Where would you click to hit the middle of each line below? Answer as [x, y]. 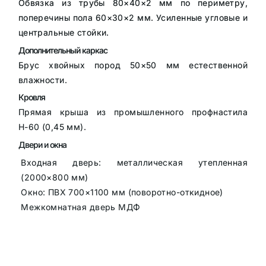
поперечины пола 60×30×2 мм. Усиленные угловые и [133, 18]
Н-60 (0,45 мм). [52, 127]
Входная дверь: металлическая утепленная [134, 162]
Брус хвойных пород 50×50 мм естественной [133, 65]
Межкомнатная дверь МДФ [81, 207]
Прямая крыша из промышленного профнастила [133, 112]
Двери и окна [42, 145]
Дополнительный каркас [63, 50]
